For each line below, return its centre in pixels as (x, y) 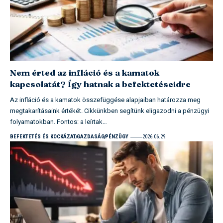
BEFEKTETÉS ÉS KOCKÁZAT (43, 137)
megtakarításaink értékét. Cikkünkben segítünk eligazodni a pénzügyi (110, 111)
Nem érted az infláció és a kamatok (85, 73)
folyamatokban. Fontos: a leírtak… (58, 122)
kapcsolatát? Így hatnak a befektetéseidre (100, 84)
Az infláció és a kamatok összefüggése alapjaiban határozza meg (105, 100)
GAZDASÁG (91, 137)
